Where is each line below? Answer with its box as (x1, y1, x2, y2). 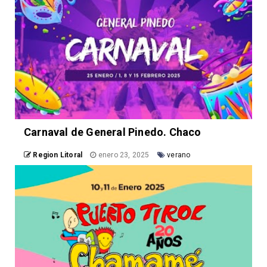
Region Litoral (33, 151, 83, 160)
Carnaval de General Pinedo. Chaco (24, 126, 201, 139)
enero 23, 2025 (96, 151, 151, 160)
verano (167, 151, 191, 160)
